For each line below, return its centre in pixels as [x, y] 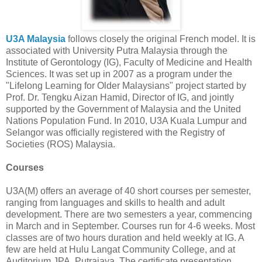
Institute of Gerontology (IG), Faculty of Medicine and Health [129, 63]
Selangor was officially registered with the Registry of [115, 133]
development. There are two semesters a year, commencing [129, 215]
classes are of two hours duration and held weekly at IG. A [125, 238]
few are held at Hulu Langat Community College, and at [120, 250]
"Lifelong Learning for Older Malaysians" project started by [126, 86]
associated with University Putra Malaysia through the [117, 51]
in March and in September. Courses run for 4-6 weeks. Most [130, 226]
